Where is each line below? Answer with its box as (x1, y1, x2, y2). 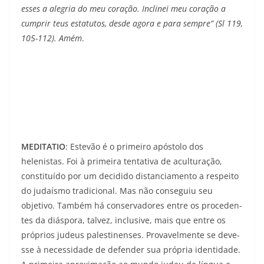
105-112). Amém (21, 32, 82, 44)
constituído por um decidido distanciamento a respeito (21, 170, 239, 182)
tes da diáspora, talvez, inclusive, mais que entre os (21, 214, 226, 226)
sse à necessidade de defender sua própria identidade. (21, 244, 240, 256)
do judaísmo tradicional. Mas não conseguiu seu (21, 185, 213, 197)
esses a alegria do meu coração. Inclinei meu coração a (21, 3, 226, 15)
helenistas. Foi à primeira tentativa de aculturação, (21, 156, 222, 167)
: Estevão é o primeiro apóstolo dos (65, 141, 203, 153)
